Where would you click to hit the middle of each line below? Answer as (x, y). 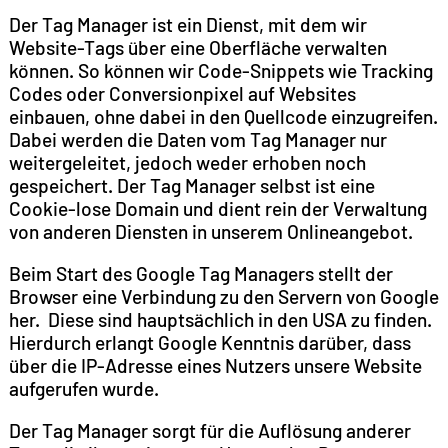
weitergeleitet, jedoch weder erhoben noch (187, 162)
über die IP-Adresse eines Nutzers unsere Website (215, 365)
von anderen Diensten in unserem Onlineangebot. (212, 231)
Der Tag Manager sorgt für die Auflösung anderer (209, 430)
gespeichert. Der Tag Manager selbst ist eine (191, 185)
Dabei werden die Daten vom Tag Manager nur (197, 139)
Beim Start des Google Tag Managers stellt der (200, 273)
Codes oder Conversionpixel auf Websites (182, 93)
